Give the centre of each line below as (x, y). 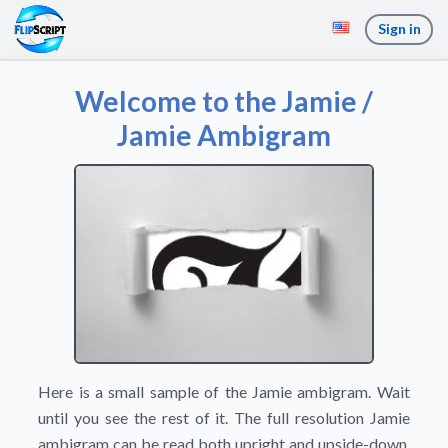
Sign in (399, 28)
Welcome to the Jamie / (224, 101)
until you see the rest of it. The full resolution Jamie (224, 417)
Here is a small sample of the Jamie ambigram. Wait (224, 391)
